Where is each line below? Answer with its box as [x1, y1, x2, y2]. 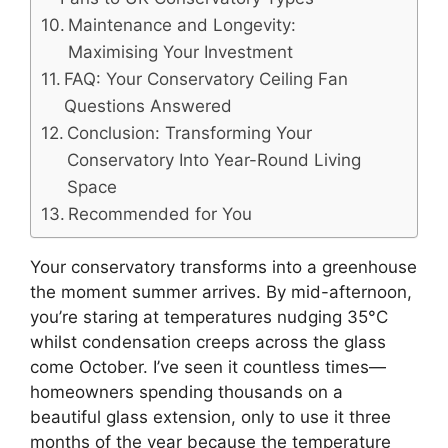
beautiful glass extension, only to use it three [30, 407, 391, 428]
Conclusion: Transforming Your [67, 122, 313, 143]
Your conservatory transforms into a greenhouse [30, 257, 417, 278]
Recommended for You [68, 203, 253, 224]
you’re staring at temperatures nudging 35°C [30, 307, 388, 328]
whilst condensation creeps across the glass [30, 332, 386, 353]
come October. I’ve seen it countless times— [30, 357, 386, 378]
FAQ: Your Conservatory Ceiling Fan [64, 68, 349, 89]
